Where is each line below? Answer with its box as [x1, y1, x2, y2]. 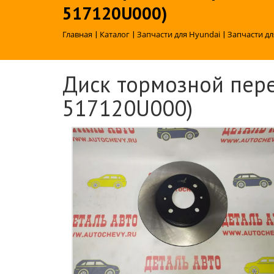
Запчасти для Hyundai [137, 29, 220, 40]
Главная [62, 29, 92, 40]
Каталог [100, 29, 130, 40]
